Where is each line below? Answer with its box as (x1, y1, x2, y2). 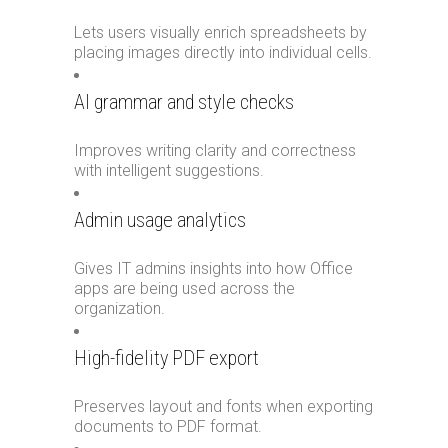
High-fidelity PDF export (74, 346, 259, 370)
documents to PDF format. (74, 417, 262, 436)
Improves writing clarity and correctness (74, 141, 356, 160)
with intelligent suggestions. (74, 161, 264, 180)
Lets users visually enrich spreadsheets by (74, 23, 367, 42)
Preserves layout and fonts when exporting (74, 397, 373, 416)
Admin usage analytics (74, 208, 246, 232)
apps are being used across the (74, 279, 295, 298)
